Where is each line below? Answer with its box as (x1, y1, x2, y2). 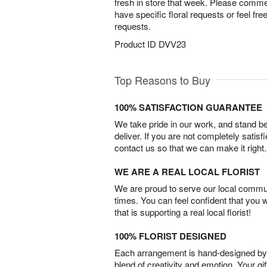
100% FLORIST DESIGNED (114, 229, 226, 243)
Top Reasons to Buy (114, 72, 210, 88)
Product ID (114, 38, 159, 50)
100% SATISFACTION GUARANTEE (114, 101, 262, 114)
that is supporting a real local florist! (114, 206, 251, 218)
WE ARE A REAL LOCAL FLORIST (114, 165, 260, 178)
